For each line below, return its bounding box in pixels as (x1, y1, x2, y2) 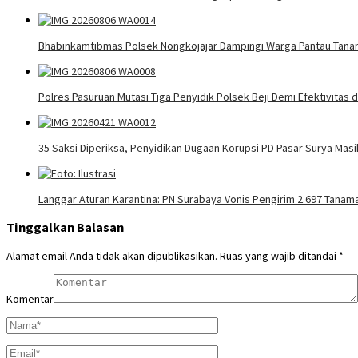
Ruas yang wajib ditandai (220, 248, 339, 263)
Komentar (6, 291, 54, 306)
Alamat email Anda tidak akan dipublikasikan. (6, 248, 217, 263)
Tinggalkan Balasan (6, 219, 124, 236)
